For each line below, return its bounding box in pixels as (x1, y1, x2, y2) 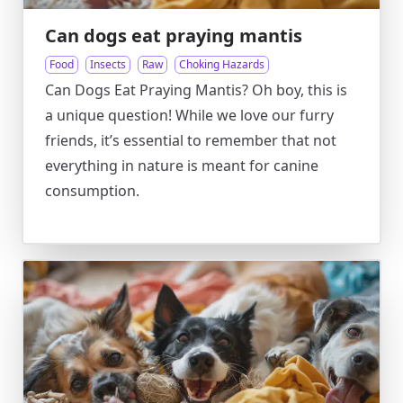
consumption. (45, 181, 139, 201)
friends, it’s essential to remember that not (45, 130, 336, 150)
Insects (90, 57, 126, 72)
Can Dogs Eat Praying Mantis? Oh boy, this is (45, 80, 347, 100)
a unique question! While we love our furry (45, 105, 334, 125)
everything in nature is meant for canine (45, 156, 318, 175)
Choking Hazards (179, 57, 264, 72)
